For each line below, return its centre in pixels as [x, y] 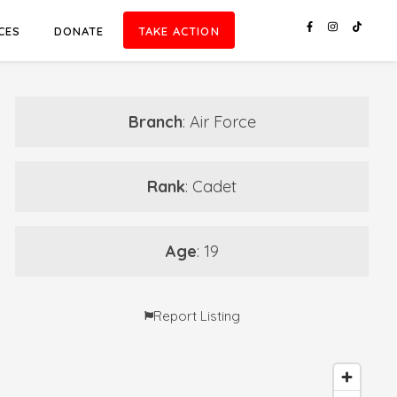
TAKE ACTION [179, 31]
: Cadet [211, 186]
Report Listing [196, 315]
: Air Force [219, 121]
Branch [155, 121]
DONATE [79, 31]
